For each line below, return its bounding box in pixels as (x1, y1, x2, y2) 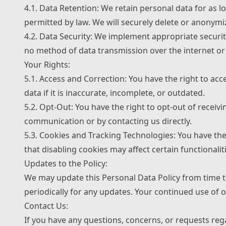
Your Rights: (24, 59, 70, 70)
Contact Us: (24, 200, 68, 211)
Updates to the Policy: (24, 158, 107, 169)
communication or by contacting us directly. (24, 116, 192, 127)
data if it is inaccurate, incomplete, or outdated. (24, 87, 205, 98)
